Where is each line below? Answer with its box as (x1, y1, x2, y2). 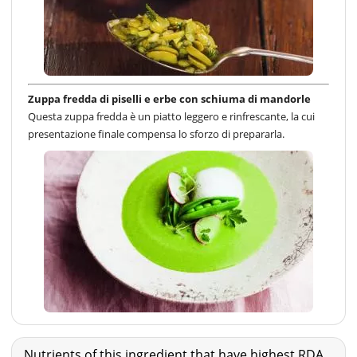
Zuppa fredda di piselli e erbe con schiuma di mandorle (28, 92, 311, 107)
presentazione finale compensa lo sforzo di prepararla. (28, 127, 284, 142)
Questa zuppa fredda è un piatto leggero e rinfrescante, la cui (28, 109, 315, 124)
